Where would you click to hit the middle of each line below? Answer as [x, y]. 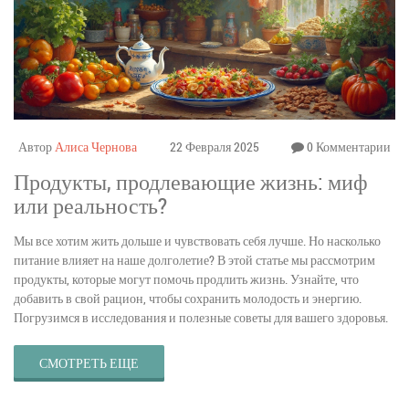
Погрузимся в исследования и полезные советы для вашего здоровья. [201, 318]
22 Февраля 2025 [214, 147]
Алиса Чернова [96, 147]
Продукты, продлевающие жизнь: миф [191, 182]
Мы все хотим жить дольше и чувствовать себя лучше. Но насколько [197, 241]
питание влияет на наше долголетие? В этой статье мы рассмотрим [194, 260]
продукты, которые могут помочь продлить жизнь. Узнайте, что [186, 279]
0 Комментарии [347, 147]
